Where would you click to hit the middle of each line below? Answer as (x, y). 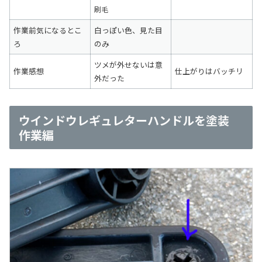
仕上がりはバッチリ (209, 71)
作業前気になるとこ (48, 30)
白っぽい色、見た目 (129, 30)
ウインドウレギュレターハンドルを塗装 (124, 120)
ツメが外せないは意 (129, 65)
